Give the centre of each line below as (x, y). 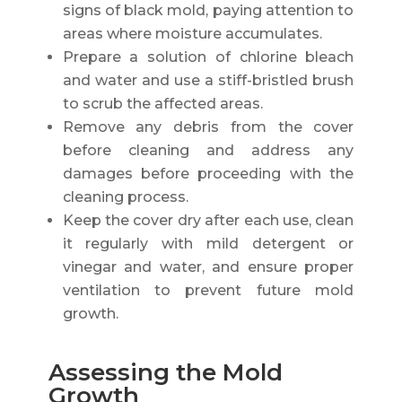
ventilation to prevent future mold (208, 290)
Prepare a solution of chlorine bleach (208, 57)
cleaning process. (125, 197)
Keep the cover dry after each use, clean (208, 220)
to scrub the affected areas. (162, 103)
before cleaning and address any (208, 150)
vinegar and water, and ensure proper (208, 267)
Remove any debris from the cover (208, 127)
